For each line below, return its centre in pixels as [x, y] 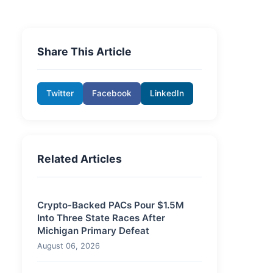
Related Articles [80, 159]
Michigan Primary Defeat [93, 231]
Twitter [60, 93]
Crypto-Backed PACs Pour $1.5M [111, 205]
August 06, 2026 [69, 246]
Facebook [112, 93]
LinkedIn [167, 93]
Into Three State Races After [101, 218]
